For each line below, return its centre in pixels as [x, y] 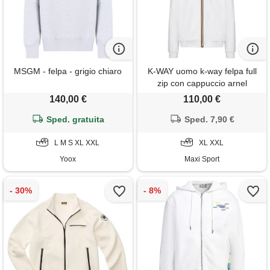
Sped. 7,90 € [210, 119]
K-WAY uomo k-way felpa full [202, 71]
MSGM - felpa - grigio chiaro [68, 71]
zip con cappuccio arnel [202, 83]
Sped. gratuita [76, 119]
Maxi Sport [202, 159]
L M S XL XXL [77, 143]
